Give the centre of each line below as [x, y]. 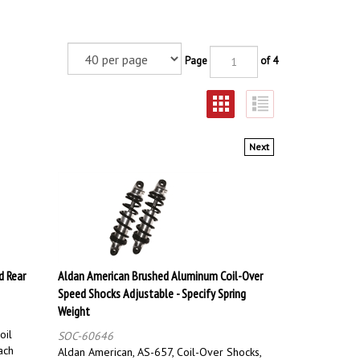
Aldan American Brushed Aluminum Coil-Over [160, 268]
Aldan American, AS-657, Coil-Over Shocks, [160, 344]
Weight [74, 303]
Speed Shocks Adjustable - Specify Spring [152, 286]
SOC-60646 [86, 328]
